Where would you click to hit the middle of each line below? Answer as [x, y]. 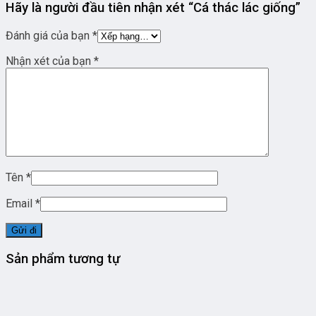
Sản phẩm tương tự [63, 259]
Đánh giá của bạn [49, 36]
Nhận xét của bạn [50, 61]
